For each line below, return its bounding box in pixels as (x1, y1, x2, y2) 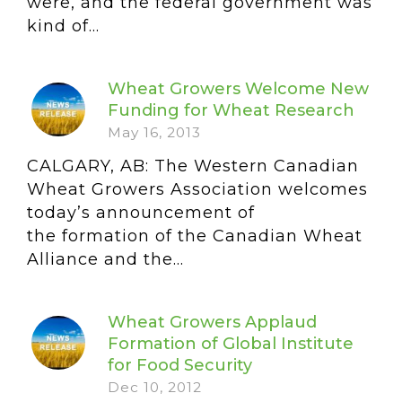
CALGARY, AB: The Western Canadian (27, 156, 359, 176)
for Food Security (108, 355, 252, 375)
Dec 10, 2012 (108, 379, 202, 396)
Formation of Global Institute (108, 334, 354, 354)
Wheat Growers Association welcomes (27, 179, 368, 199)
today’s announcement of (27, 203, 255, 223)
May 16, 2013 (108, 124, 201, 141)
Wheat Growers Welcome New (108, 79, 369, 99)
